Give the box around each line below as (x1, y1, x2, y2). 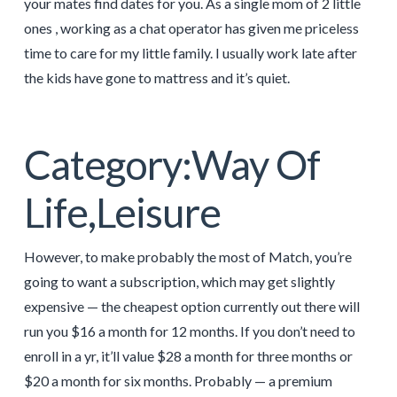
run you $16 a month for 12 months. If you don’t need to (23, 323, 355, 340)
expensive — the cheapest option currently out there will (23, 298, 360, 315)
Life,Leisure (23, 188, 221, 237)
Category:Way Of (23, 140, 320, 190)
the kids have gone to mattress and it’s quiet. (23, 68, 290, 86)
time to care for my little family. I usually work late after (23, 43, 357, 61)
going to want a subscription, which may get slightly (23, 273, 335, 291)
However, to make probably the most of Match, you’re (23, 248, 352, 266)
